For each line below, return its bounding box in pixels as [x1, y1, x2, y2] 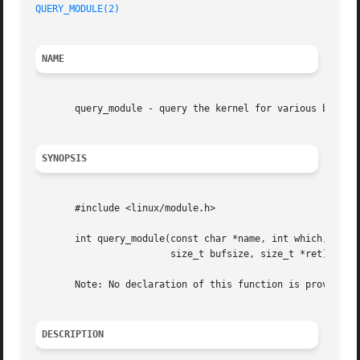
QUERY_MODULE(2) [35, 3, 121, 15]
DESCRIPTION [42, 329, 104, 341]
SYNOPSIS [42, 153, 88, 165]
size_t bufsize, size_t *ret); [35, 248, 171, 260]
